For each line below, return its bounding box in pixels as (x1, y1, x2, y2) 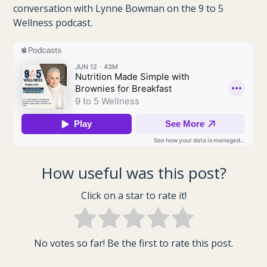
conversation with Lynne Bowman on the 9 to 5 (13, 2, 224, 15)
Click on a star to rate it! (80, 189, 187, 203)
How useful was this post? (41, 162, 226, 184)
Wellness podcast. (13, 16, 93, 29)
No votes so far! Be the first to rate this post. (34, 237, 233, 250)
